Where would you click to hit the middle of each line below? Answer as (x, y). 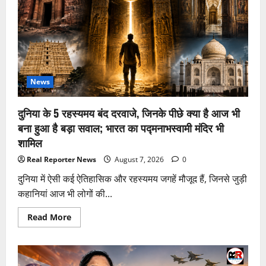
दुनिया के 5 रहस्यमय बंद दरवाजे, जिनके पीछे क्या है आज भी (129, 113)
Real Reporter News (61, 160)
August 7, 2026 (139, 160)
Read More (49, 217)
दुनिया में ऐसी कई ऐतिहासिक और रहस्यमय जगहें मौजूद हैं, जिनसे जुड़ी (132, 179)
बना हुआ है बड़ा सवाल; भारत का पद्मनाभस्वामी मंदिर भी (121, 128)
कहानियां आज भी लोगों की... (65, 194)
